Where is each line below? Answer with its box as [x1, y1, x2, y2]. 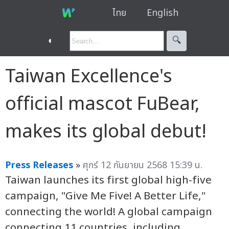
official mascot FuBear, [5, 90, 200, 118]
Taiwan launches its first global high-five [5, 172, 212, 188]
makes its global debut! [5, 118, 207, 146]
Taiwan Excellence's [5, 62, 172, 90]
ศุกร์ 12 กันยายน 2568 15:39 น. [83, 158, 202, 172]
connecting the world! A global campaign [5, 203, 212, 220]
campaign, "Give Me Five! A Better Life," [5, 188, 205, 204]
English [146, 6, 178, 20]
